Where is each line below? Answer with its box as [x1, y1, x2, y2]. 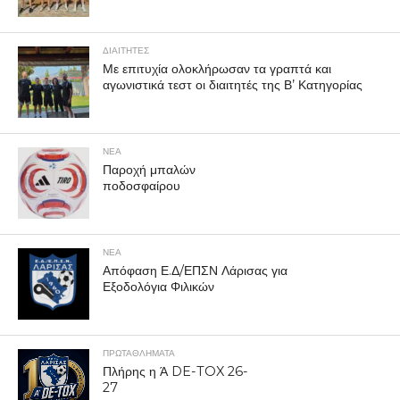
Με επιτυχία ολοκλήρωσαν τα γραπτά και [102, 61, 331, 78]
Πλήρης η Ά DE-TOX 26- [102, 363, 248, 380]
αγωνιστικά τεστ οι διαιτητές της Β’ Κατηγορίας [102, 77, 362, 94]
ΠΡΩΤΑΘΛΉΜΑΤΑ [102, 347, 175, 360]
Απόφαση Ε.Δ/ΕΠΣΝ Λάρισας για [102, 262, 287, 279]
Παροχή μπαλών [102, 162, 196, 179]
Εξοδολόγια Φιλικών [102, 279, 214, 296]
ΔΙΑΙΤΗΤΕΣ [102, 45, 149, 57]
